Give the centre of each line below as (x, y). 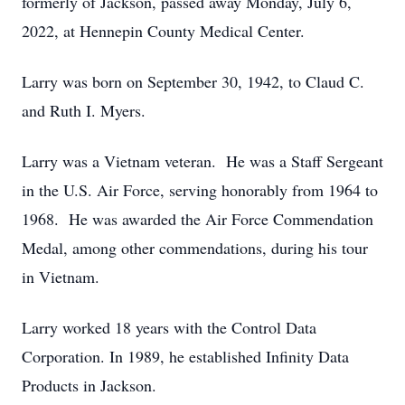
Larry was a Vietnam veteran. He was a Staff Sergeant (202, 161)
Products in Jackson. (89, 385)
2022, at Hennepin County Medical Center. (163, 31)
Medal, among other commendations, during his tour (195, 248)
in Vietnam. (61, 277)
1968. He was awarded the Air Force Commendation (198, 219)
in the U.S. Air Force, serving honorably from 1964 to (200, 190)
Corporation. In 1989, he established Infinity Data (185, 356)
